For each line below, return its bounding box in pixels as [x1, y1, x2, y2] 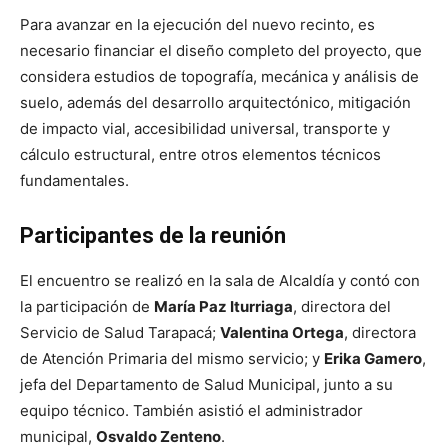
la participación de [20, 297, 154, 317]
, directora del [293, 297, 391, 317]
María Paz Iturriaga [154, 297, 293, 317]
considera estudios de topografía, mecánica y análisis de [20, 67, 419, 87]
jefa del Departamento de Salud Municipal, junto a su [20, 375, 393, 395]
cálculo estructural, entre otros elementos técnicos [20, 145, 381, 165]
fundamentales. [20, 171, 129, 191]
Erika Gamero [324, 349, 422, 369]
